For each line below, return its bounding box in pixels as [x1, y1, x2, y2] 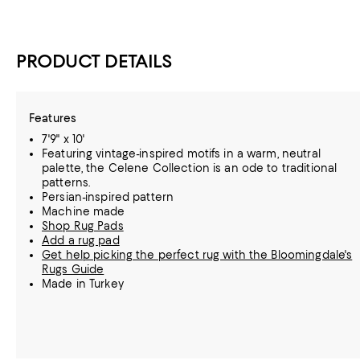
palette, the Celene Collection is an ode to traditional [42, 162, 337, 174]
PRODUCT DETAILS [16, 50, 173, 72]
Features [29, 112, 77, 125]
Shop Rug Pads [42, 219, 124, 232]
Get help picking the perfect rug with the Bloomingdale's [42, 248, 353, 261]
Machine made [42, 205, 125, 218]
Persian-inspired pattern [42, 190, 174, 203]
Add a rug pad [42, 234, 120, 247]
